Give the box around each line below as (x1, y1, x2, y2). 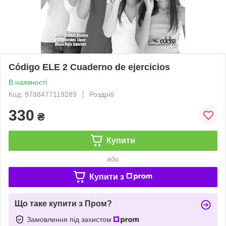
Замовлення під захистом (27, 215, 114, 223)
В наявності (9, 78, 47, 86)
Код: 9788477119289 (9, 90, 77, 98)
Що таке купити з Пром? (15, 199, 112, 208)
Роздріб (89, 90, 114, 98)
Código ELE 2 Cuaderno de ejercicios (9, 62, 170, 72)
